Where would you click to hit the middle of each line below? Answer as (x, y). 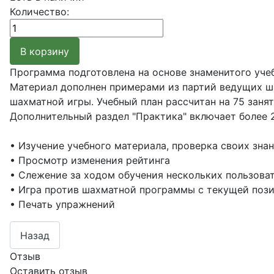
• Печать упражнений (62, 205)
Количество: (39, 12)
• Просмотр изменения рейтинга (90, 161)
